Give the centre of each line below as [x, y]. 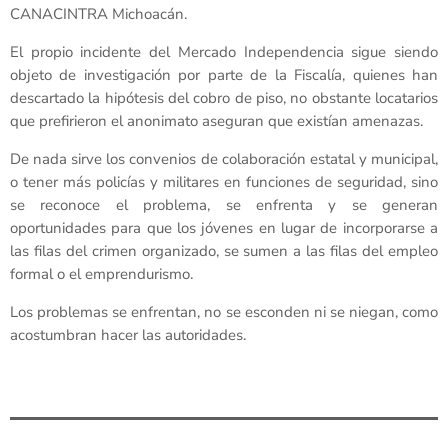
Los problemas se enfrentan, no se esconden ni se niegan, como [224, 311]
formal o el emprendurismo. [101, 273]
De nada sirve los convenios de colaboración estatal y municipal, [224, 158]
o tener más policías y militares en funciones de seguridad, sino [224, 181]
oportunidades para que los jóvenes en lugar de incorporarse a [224, 227]
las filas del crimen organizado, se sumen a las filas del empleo [224, 250]
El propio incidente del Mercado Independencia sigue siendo [224, 51]
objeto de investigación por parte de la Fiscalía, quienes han [224, 74]
